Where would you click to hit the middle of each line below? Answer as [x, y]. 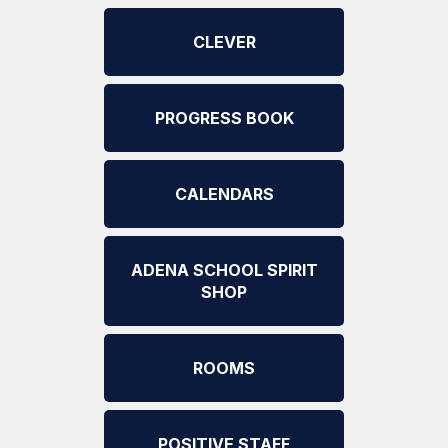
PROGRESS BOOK [224, 118]
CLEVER [224, 42]
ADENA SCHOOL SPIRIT [224, 270]
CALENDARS [224, 194]
